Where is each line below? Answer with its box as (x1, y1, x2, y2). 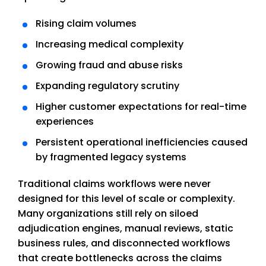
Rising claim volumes (35, 17, 137, 31)
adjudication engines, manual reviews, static (18, 221, 233, 236)
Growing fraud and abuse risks (35, 58, 183, 72)
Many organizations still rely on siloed (18, 207, 198, 221)
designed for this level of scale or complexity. (18, 192, 235, 206)
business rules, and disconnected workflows (18, 236, 230, 251)
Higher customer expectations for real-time (35, 100, 246, 114)
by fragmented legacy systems (35, 150, 186, 164)
